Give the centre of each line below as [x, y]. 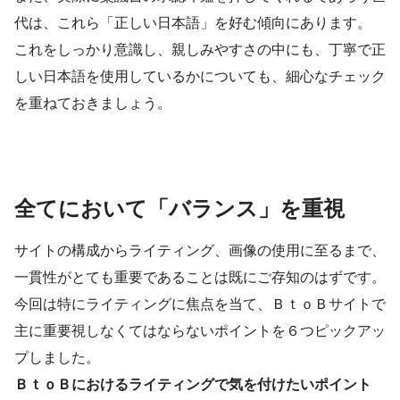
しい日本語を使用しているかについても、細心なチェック [200, 76]
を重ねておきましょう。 [93, 103]
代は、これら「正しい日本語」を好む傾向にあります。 [193, 23]
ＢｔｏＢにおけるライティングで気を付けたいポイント [193, 384]
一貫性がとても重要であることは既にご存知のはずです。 [200, 277]
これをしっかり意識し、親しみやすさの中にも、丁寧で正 [200, 50]
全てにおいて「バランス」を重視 [179, 209]
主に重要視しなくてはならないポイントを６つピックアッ [200, 331]
